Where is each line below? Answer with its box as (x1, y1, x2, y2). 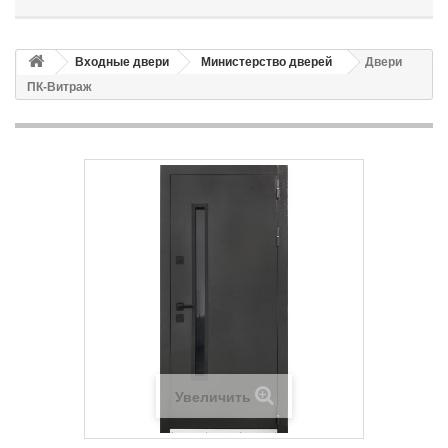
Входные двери (75, 55, 169, 69)
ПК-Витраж (27, 80, 92, 94)
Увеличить (174, 389, 251, 405)
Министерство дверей (201, 55, 332, 69)
